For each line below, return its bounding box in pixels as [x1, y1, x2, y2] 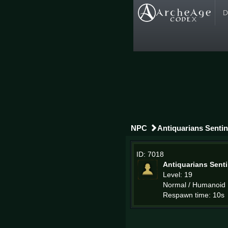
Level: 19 [163, 170, 192, 179]
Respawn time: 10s [163, 191, 224, 199]
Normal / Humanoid [163, 181, 225, 189]
